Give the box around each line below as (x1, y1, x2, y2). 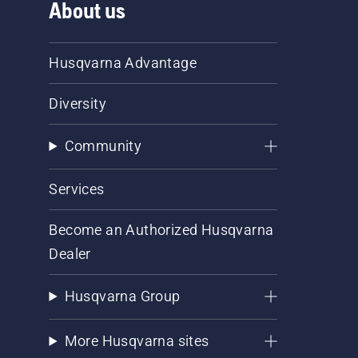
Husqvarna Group (64, 288, 181, 304)
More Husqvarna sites (64, 332, 209, 349)
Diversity (49, 95, 107, 112)
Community (64, 137, 142, 154)
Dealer (49, 245, 91, 262)
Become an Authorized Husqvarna (49, 221, 274, 238)
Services (49, 181, 105, 197)
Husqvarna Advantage (49, 54, 197, 71)
